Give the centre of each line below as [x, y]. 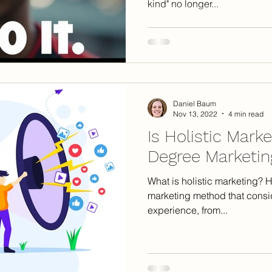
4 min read [246, 114]
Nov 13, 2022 [195, 114]
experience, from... [188, 210]
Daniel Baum [195, 103]
